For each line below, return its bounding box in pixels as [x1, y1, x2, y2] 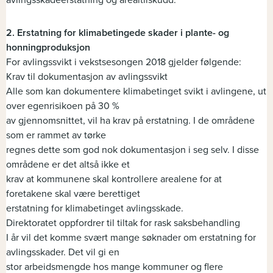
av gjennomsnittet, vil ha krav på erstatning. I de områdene [6, 115, 255, 127]
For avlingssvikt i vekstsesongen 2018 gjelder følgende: [6, 56, 241, 69]
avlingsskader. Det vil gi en [6, 246, 119, 259]
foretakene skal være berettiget [6, 188, 140, 200]
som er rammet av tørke [6, 129, 106, 142]
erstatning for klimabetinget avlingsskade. [6, 202, 183, 215]
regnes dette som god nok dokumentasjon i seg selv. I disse [6, 144, 259, 157]
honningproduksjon [6, 41, 90, 54]
